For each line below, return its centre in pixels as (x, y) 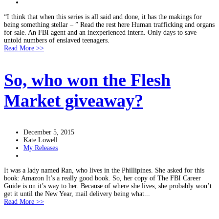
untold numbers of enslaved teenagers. (57, 40)
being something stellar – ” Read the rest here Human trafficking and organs (109, 25)
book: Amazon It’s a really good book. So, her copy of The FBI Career (102, 178)
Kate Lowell (41, 140)
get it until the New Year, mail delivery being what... (77, 194)
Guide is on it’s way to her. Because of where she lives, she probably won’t (108, 186)
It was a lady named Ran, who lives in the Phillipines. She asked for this (104, 170)
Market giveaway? (74, 101)
